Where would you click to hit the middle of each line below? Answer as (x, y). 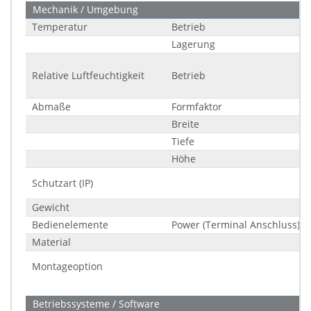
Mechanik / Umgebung (85, 9)
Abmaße (51, 107)
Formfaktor (197, 107)
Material (51, 242)
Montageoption (67, 266)
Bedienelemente (70, 225)
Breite (185, 124)
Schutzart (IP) (62, 183)
